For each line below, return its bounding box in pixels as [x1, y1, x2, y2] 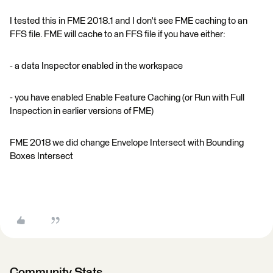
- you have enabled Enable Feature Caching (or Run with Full [10, 93, 244, 102]
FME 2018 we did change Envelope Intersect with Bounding [10, 138, 244, 147]
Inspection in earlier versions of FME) [10, 106, 154, 116]
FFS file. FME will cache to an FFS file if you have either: [10, 29, 225, 39]
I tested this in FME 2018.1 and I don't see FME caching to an [10, 16, 247, 26]
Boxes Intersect [10, 151, 73, 161]
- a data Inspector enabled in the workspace [10, 61, 183, 71]
